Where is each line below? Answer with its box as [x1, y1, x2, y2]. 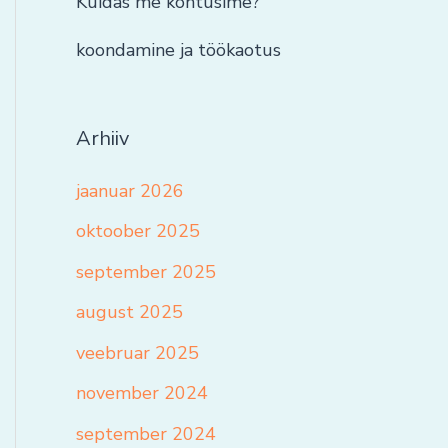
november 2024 [76, 381, 208, 406]
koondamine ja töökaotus [76, 38, 281, 63]
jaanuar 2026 [76, 178, 184, 203]
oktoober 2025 [76, 219, 200, 244]
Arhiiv [76, 124, 129, 152]
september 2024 [76, 421, 216, 446]
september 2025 [76, 259, 216, 284]
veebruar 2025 [76, 340, 199, 365]
